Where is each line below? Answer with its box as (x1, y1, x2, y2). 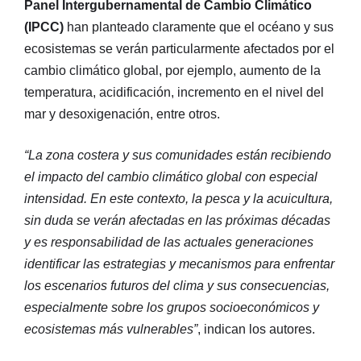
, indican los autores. (197, 322, 315, 337)
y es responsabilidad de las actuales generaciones (24, 235, 313, 250)
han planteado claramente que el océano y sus (64, 20, 334, 35)
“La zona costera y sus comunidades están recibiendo (24, 148, 331, 163)
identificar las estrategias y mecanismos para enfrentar (24, 257, 334, 272)
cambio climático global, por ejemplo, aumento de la (24, 64, 321, 78)
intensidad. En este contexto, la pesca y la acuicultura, (24, 192, 333, 206)
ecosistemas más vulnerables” (24, 322, 197, 337)
